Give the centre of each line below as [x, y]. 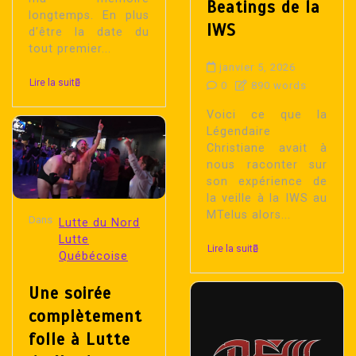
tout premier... [70, 49]
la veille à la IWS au [267, 199]
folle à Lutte [79, 339]
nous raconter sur [267, 165]
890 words [277, 86]
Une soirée [70, 293]
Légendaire [239, 132]
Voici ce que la [267, 115]
